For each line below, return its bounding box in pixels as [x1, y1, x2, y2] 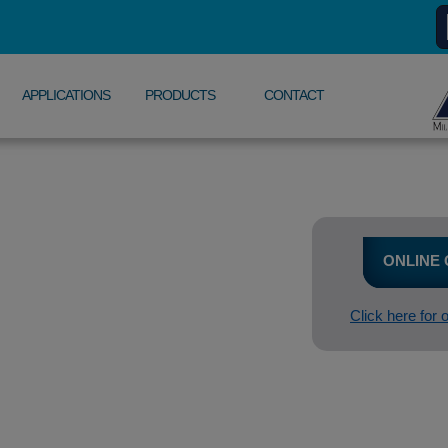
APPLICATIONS [21, 86, 110, 103]
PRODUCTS [144, 86, 215, 103]
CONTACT [263, 86, 324, 103]
